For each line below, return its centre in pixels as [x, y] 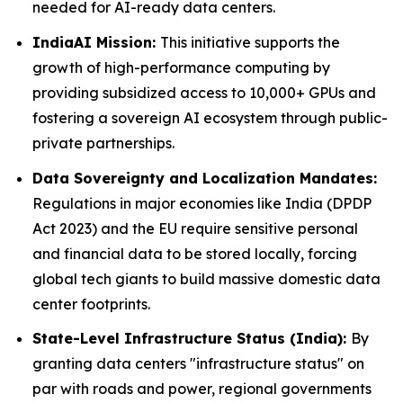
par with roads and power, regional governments [202, 389]
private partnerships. [103, 143]
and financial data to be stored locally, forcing [195, 253]
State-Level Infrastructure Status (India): [192, 339]
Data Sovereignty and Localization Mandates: [205, 178]
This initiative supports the [250, 42]
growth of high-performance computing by [181, 67]
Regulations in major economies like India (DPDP [202, 203]
